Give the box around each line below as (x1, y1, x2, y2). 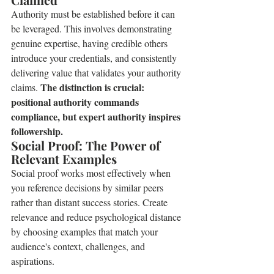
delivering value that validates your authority (11, 66, 183, 79)
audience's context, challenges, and (11, 240, 147, 253)
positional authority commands (11, 95, 141, 109)
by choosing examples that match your (11, 225, 160, 238)
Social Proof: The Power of (11, 137, 163, 154)
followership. (11, 124, 63, 138)
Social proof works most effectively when (11, 166, 173, 179)
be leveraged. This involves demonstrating (11, 22, 174, 35)
